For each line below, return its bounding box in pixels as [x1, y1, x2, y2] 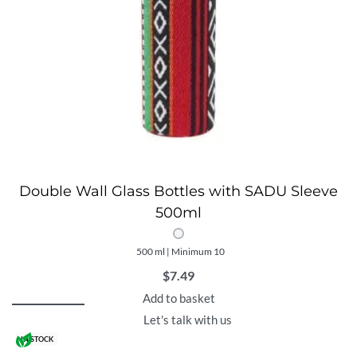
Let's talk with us [143, 312, 232, 327]
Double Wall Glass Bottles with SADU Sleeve [19, 182, 338, 200]
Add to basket [142, 290, 215, 305]
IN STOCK [20, 335, 53, 344]
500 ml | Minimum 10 [135, 245, 225, 257]
